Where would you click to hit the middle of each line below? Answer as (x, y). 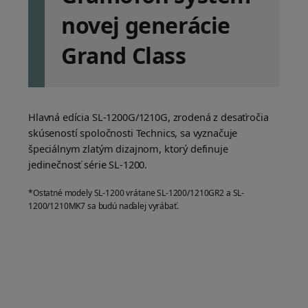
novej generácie (146, 25)
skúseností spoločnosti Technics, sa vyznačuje (133, 133)
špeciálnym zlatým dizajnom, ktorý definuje (128, 149)
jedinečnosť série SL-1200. (88, 165)
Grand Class (124, 56)
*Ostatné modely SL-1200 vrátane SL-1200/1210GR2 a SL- (136, 193)
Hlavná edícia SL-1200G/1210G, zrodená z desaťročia (148, 117)
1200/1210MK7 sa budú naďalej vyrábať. (103, 206)
